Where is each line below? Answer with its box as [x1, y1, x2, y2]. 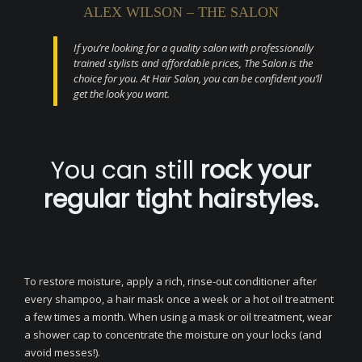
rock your [200, 154, 311, 187]
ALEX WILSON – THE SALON [83, 4, 279, 20]
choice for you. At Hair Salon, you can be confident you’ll [74, 71, 322, 86]
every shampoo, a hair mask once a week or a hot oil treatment [24, 292, 334, 306]
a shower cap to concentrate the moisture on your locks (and [24, 327, 322, 342]
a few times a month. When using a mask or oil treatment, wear [24, 309, 332, 324]
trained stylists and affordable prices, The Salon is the [74, 56, 313, 70]
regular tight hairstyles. [44, 183, 318, 217]
